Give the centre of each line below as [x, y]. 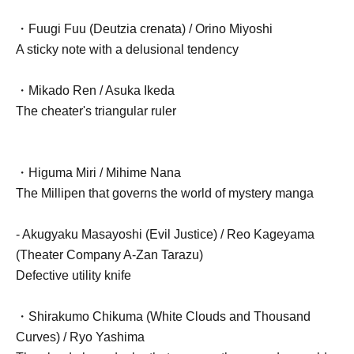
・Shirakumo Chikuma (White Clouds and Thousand [163, 317]
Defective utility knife [73, 276]
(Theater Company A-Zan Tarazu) [109, 255]
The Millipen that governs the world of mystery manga [165, 194]
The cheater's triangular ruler [96, 111]
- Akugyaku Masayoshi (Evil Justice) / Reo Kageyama [165, 235]
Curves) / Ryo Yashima [80, 337]
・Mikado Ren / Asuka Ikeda [95, 91]
